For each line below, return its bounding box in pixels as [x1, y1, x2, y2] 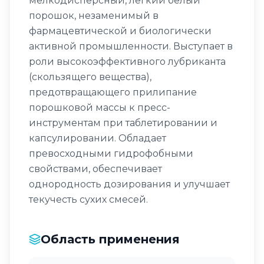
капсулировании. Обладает [29, 133, 166, 144]
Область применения [41, 232, 180, 246]
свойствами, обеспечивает [29, 163, 162, 174]
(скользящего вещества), [29, 71, 151, 82]
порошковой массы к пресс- [29, 102, 170, 113]
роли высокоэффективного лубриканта [29, 56, 226, 67]
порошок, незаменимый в [29, 10, 159, 21]
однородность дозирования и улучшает [29, 179, 230, 190]
